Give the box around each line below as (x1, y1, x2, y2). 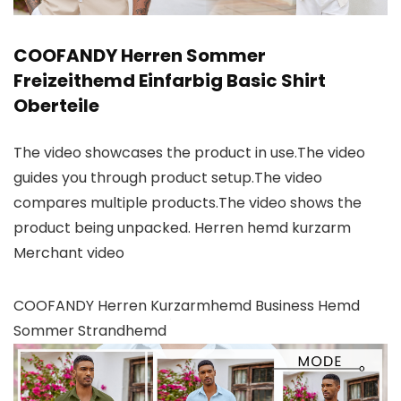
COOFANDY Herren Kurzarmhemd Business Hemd (13, 295, 360, 317)
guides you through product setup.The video (13, 167, 322, 189)
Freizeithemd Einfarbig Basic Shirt (13, 68, 326, 94)
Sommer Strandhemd (13, 320, 170, 342)
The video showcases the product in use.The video (13, 142, 365, 164)
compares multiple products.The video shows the (13, 192, 362, 214)
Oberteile (13, 93, 99, 119)
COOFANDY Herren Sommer (13, 43, 266, 69)
